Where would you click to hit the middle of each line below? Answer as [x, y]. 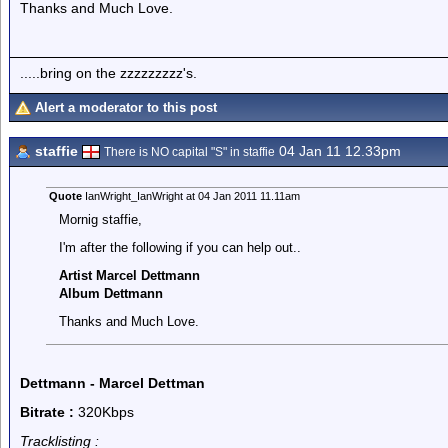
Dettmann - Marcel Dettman [112, 383]
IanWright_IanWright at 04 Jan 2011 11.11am [190, 196]
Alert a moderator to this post [126, 107]
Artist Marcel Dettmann [129, 275]
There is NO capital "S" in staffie [189, 152]
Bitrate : [47, 412]
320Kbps [104, 412]
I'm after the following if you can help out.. [179, 247]
